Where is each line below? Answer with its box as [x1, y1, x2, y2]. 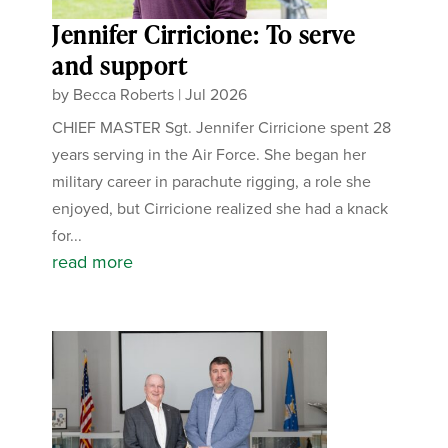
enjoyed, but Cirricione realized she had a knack [52, 196, 389, 220]
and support [52, 48, 188, 82]
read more [52, 248, 134, 275]
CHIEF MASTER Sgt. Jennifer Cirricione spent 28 [52, 115, 392, 139]
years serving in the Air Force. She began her [52, 142, 367, 166]
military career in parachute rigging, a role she [52, 169, 372, 193]
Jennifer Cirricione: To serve [52, 17, 356, 51]
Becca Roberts [73, 82, 175, 106]
